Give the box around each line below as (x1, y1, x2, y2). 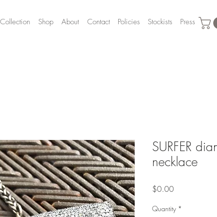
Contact (87, 17, 110, 27)
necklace (152, 153, 198, 170)
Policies (118, 17, 140, 27)
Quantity (152, 203, 176, 213)
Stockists (148, 17, 172, 27)
